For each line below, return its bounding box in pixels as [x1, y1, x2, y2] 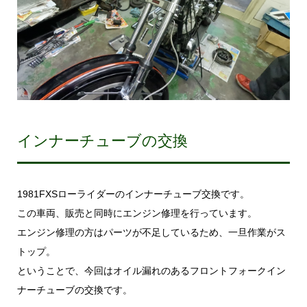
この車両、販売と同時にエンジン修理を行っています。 [16, 207, 257, 219]
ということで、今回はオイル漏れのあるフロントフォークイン [16, 265, 286, 276]
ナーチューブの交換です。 [16, 284, 132, 295]
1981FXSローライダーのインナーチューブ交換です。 [16, 188, 249, 199]
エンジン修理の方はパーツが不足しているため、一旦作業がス [16, 226, 286, 238]
